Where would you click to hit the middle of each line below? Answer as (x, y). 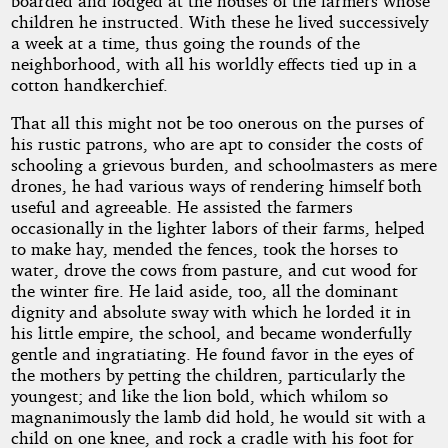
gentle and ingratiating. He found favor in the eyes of (211, 354)
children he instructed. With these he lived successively (219, 21)
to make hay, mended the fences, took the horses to (204, 249)
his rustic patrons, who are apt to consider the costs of (216, 144)
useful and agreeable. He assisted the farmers (181, 207)
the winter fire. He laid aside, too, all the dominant (204, 291)
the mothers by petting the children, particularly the (207, 375)
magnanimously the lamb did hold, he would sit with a (218, 417)
